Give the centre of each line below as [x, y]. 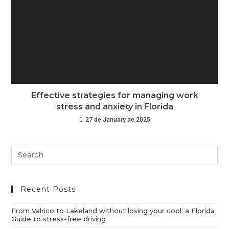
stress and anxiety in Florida [114, 107]
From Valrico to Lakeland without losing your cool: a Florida [113, 211]
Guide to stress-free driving [59, 219]
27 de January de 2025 [118, 120]
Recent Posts [48, 189]
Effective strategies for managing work [114, 96]
